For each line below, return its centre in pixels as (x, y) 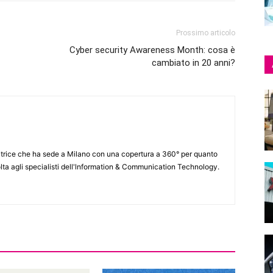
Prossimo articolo (206, 33)
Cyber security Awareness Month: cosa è (152, 50)
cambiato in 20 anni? (193, 63)
